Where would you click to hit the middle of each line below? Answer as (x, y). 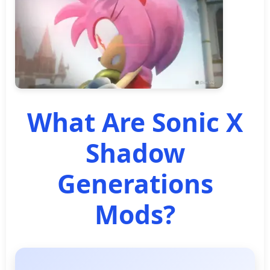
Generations (135, 183)
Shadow (135, 152)
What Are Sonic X (135, 122)
